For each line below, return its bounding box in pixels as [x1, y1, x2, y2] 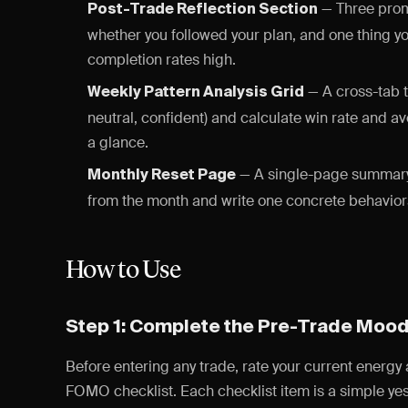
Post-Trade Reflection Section [87, 3, 318, 17]
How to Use [66, 259, 180, 284]
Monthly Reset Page [87, 168, 236, 183]
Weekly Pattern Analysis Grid [87, 86, 304, 100]
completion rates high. [87, 50, 236, 69]
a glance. [87, 133, 148, 152]
